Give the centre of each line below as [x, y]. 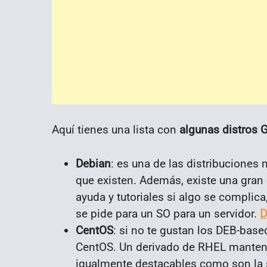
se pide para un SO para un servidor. [168, 213]
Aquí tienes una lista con [116, 129]
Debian [93, 163]
